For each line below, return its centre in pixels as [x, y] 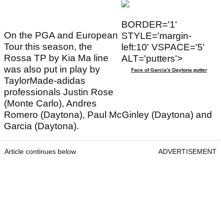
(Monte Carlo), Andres [50, 103]
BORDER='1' [149, 24]
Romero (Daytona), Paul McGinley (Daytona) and [108, 114]
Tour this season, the [48, 46]
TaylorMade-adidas [45, 80]
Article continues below [40, 151]
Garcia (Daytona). [41, 126]
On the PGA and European [61, 35]
